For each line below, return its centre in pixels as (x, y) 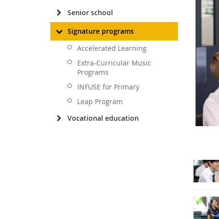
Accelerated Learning (112, 48)
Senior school (90, 12)
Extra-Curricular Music (114, 63)
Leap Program (100, 101)
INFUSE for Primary (108, 87)
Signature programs (101, 31)
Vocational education (103, 118)
